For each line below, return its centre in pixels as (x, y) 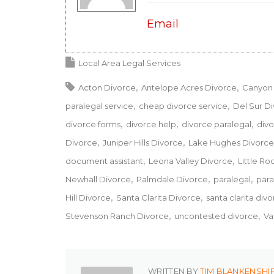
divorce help (151, 124)
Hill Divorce (88, 197)
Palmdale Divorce (172, 179)
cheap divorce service (183, 106)
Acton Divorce (107, 87)
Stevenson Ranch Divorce (117, 216)
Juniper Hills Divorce (143, 142)
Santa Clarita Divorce (158, 197)
